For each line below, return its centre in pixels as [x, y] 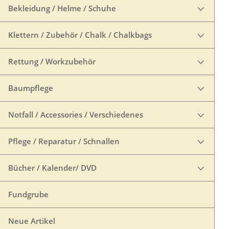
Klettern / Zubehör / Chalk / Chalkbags [80, 35]
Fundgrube [28, 194]
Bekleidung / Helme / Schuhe [62, 8]
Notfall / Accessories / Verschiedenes [76, 114]
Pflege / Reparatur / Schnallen [64, 141]
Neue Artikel [32, 221]
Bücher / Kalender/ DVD [52, 168]
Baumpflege [31, 88]
